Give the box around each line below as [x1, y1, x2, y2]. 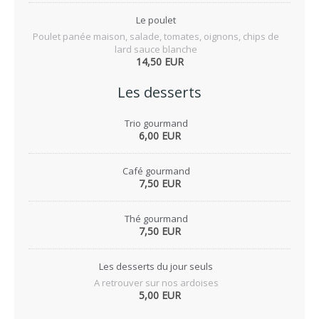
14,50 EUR [135, 55, 184, 68]
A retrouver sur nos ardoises [93, 276, 219, 289]
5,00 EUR [138, 288, 181, 302]
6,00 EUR [138, 129, 181, 142]
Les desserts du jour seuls [99, 260, 213, 273]
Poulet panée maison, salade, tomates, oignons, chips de [33, 30, 279, 43]
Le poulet [136, 14, 176, 26]
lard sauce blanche [115, 43, 197, 56]
